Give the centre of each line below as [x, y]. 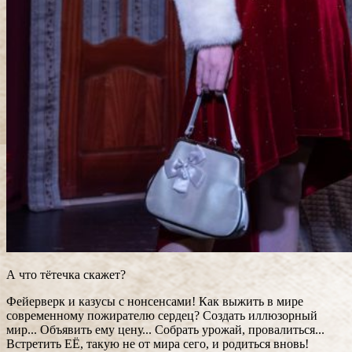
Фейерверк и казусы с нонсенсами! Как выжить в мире [155, 301]
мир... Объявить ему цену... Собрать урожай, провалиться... [165, 330]
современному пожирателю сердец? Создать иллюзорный [162, 315]
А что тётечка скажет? [66, 275]
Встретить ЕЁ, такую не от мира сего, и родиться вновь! [158, 344]
